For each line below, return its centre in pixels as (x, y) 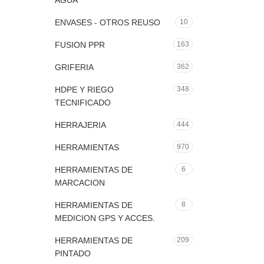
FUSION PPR (80, 45)
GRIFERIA (74, 67)
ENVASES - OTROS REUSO (108, 22)
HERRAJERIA (80, 125)
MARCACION (80, 183)
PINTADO (73, 253)
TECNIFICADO (83, 103)
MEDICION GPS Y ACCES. (105, 218)
